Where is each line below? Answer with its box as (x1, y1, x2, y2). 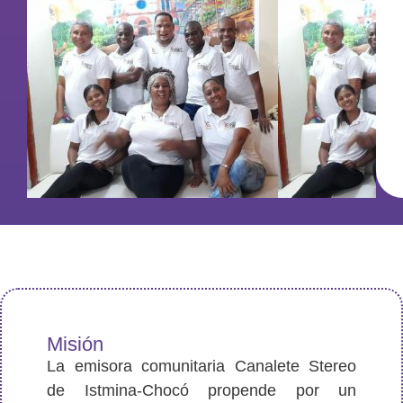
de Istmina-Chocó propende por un (47, 381, 356, 399)
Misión (47, 333, 103, 355)
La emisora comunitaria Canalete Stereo (47, 357, 356, 375)
